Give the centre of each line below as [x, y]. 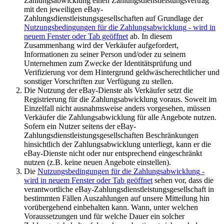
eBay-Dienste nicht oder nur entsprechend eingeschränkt [113, 153]
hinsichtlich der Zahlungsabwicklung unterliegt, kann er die [117, 144]
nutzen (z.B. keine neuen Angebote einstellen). [97, 162]
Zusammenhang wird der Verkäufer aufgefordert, [101, 45]
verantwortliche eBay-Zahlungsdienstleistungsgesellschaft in [119, 189]
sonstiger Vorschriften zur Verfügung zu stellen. [99, 81]
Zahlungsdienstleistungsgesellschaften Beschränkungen [111, 135]
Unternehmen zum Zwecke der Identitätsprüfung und [108, 63]
